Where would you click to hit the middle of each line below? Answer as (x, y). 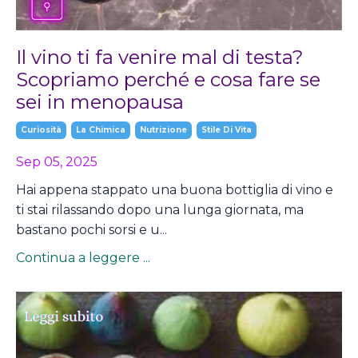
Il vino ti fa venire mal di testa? (160, 57)
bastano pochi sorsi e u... (91, 229)
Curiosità (41, 129)
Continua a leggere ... (83, 257)
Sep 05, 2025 (57, 161)
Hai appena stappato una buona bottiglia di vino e (175, 189)
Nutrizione (163, 129)
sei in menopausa (100, 101)
